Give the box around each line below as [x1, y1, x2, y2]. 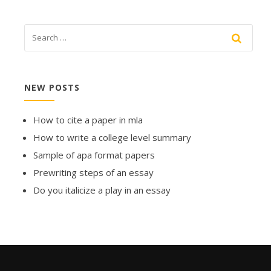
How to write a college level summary [33, 131, 191, 144]
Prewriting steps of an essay [33, 166, 154, 179]
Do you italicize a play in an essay [33, 184, 171, 197]
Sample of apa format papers [33, 149, 155, 162]
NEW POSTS [24, 82, 80, 94]
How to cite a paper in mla [33, 114, 143, 126]
